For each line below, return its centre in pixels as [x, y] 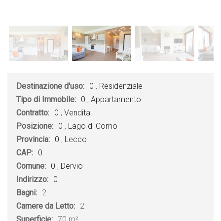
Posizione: [36, 126]
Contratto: [34, 113]
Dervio [72, 166]
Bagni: [28, 193]
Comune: [32, 166]
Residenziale [121, 86]
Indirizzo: [33, 179]
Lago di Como [93, 126]
